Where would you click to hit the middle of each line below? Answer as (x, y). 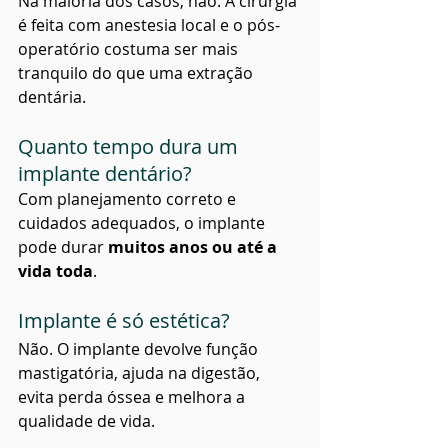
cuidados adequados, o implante (143, 222)
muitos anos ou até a (194, 246)
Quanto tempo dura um (130, 146)
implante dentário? (105, 173)
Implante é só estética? (124, 320)
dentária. (52, 96)
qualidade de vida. (86, 420)
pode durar (63, 246)
